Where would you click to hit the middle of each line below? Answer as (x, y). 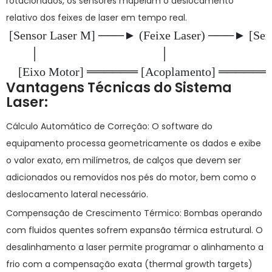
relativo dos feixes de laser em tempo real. (97, 18)
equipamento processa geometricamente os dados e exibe (134, 143)
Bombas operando (222, 213)
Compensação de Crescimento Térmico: (94, 213)
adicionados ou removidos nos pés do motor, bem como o (131, 177)
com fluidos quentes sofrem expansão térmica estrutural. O (134, 230)
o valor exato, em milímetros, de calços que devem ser (124, 160)
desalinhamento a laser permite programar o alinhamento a (135, 247)
